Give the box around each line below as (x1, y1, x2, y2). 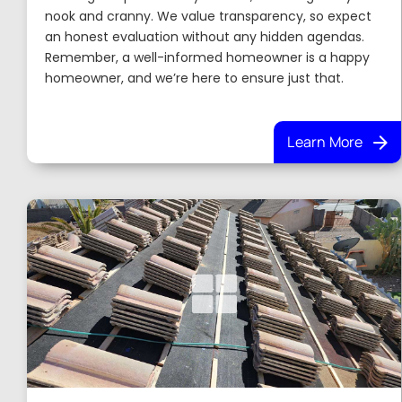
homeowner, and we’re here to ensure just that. (45, 69, 345, 87)
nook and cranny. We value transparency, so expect (45, 7, 372, 25)
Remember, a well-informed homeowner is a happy (45, 48, 371, 66)
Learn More (287, 132, 363, 152)
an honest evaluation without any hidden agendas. (45, 28, 365, 46)
